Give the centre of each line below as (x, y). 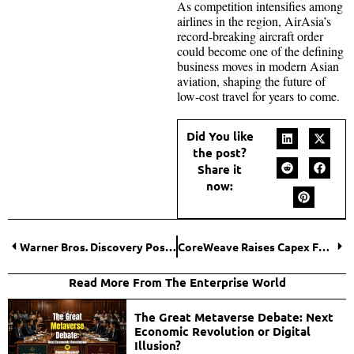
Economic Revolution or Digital (222, 331)
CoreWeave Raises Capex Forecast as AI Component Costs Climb (324, 246)
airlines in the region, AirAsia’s (254, 21)
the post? (220, 152)
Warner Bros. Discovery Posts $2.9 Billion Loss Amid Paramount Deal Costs (171, 246)
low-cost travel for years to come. (258, 96)
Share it (220, 169)
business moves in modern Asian (258, 66)
